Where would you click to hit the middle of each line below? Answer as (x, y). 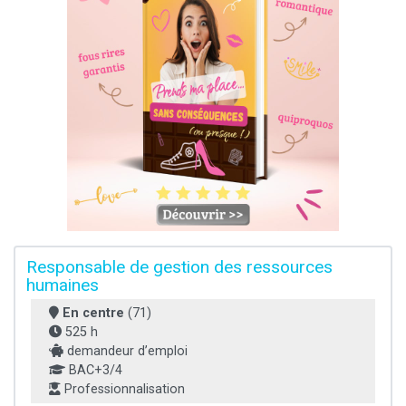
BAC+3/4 (94, 370)
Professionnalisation (123, 389)
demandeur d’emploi (126, 351)
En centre (93, 313)
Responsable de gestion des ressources (179, 266)
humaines (63, 285)
